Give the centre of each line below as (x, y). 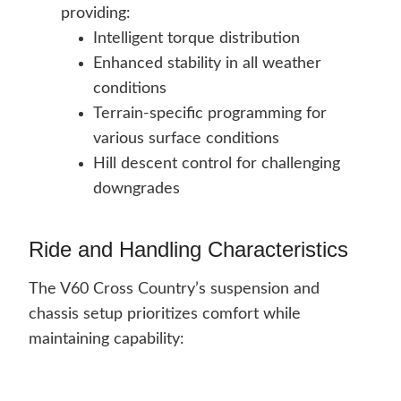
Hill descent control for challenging (217, 164)
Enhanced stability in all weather (207, 64)
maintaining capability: (107, 340)
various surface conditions (186, 139)
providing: (96, 14)
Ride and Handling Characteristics (188, 250)
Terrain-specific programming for (210, 114)
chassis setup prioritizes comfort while (165, 315)
